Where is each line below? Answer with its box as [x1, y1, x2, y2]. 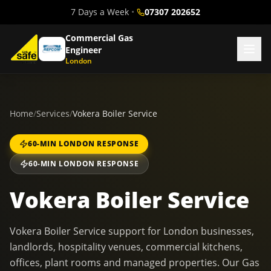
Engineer [65, 44, 102, 56]
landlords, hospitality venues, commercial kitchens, [10, 240, 243, 253]
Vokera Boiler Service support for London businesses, [10, 224, 254, 238]
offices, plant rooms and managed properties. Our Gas [10, 256, 260, 269]
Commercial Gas [65, 32, 133, 44]
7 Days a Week [71, 6, 129, 18]
